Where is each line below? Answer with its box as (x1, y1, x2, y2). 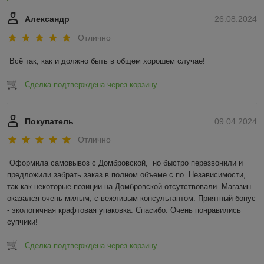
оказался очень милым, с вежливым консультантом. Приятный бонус (7, 194, 256, 203)
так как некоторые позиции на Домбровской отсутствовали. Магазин (7, 182, 251, 192)
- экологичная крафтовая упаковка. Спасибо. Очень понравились (7, 206, 241, 215)
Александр (25, 14, 70, 24)
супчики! (7, 217, 38, 227)
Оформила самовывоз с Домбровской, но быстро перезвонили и (9, 159, 243, 168)
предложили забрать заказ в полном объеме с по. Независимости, (7, 170, 246, 180)
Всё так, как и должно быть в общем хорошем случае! (9, 56, 205, 65)
